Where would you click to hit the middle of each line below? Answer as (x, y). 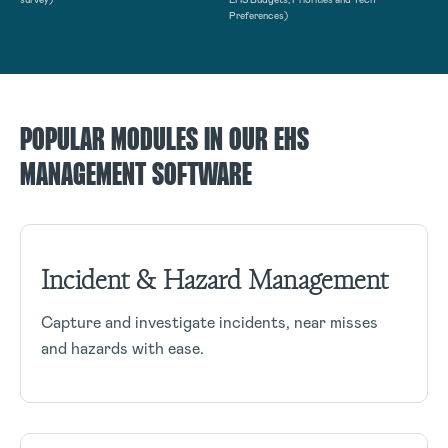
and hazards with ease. (122, 348)
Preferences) (258, 15)
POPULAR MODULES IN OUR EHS (164, 141)
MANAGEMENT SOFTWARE (136, 176)
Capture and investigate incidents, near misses (209, 322)
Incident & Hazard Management (214, 279)
